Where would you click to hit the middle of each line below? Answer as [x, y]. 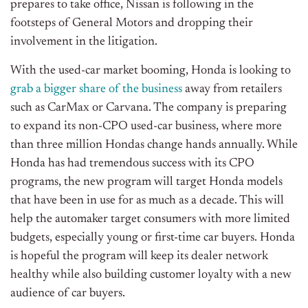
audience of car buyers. [68, 293]
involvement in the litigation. [84, 42]
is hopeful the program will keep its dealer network [139, 256]
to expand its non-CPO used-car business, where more [146, 126]
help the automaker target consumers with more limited [150, 219]
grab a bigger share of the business [96, 89]
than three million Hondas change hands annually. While [154, 145]
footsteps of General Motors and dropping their [132, 23]
